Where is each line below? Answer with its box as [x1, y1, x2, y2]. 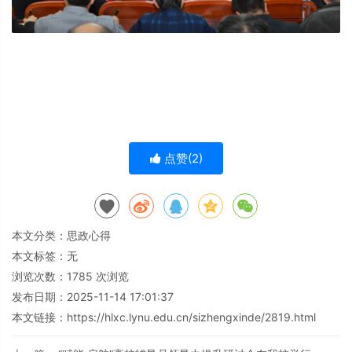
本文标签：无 [12, 249, 78, 263]
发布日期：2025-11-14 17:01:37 [12, 290, 174, 304]
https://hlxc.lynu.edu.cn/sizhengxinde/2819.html [67, 310, 316, 324]
